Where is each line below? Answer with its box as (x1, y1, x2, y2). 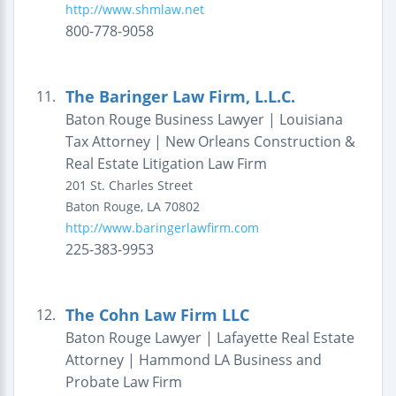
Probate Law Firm (65, 372, 182, 392)
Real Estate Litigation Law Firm (65, 154, 267, 173)
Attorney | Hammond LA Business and (65, 350, 322, 369)
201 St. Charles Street (65, 177, 193, 194)
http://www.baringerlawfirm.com (65, 219, 259, 236)
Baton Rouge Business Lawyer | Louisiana (65, 110, 343, 129)
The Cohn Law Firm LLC (65, 304, 249, 325)
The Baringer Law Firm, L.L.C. (65, 86, 295, 107)
